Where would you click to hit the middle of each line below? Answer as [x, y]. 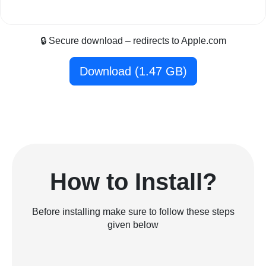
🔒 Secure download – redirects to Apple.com [133, 41]
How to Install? [133, 182]
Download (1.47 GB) [133, 72]
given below [133, 225]
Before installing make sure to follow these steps [133, 212]
